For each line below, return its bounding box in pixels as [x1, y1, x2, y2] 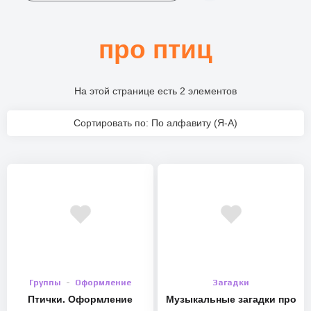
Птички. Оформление [28, 294, 133, 305]
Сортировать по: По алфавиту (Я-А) [74, 117, 237, 128]
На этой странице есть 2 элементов [74, 85, 237, 96]
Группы [29, 278, 61, 288]
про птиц [99, 35, 212, 65]
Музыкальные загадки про [165, 294, 296, 305]
